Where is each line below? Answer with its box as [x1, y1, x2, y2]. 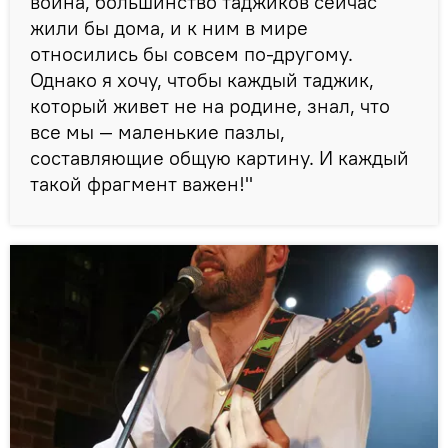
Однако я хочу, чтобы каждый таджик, [30, 67, 374, 93]
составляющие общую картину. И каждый [30, 145, 409, 171]
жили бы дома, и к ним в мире [30, 15, 308, 41]
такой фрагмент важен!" [30, 171, 253, 197]
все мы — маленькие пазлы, [30, 119, 285, 145]
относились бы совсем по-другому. [30, 41, 353, 67]
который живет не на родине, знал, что [30, 93, 390, 119]
